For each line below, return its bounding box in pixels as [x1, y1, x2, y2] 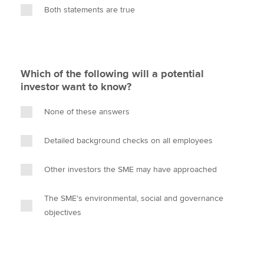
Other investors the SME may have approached [44, 164, 217, 174]
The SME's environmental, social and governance [44, 193, 223, 203]
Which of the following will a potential [21, 67, 204, 80]
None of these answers [44, 107, 130, 117]
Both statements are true [44, 5, 135, 15]
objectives [44, 207, 81, 217]
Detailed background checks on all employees [44, 136, 213, 146]
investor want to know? [21, 80, 131, 93]
